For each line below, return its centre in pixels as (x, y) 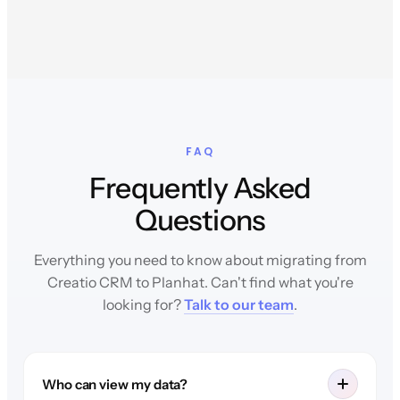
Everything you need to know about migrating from (200, 260)
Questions (200, 221)
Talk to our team (239, 305)
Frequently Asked (200, 188)
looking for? (143, 305)
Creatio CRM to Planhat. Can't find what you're (200, 283)
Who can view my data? (115, 384)
